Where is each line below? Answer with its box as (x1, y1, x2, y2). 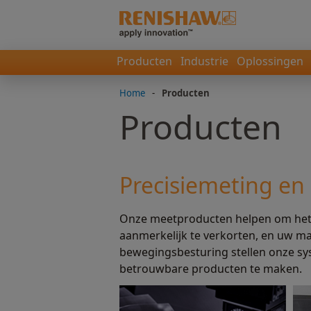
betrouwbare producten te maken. (119, 261, 302, 276)
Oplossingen (237, 53, 303, 69)
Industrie (180, 53, 228, 69)
